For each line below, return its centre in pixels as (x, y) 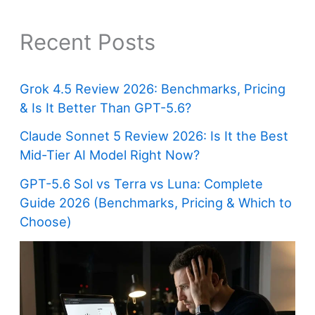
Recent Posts (88, 42)
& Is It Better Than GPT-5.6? (106, 107)
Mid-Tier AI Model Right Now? (110, 155)
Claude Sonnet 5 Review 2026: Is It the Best (154, 136)
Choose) (46, 222)
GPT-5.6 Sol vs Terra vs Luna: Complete (142, 184)
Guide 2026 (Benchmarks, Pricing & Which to (156, 203)
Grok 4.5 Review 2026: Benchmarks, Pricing (153, 88)
